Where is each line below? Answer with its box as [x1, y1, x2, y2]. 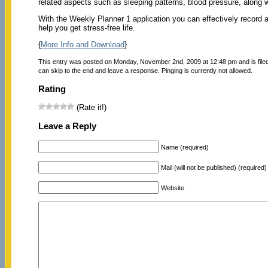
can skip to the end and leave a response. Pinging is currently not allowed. [38, 66, 252, 74]
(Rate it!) [74, 103, 106, 112]
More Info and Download [40, 39, 124, 49]
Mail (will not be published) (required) [160, 163, 267, 171]
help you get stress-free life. [38, 23, 135, 32]
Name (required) [160, 143, 209, 151]
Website [160, 184, 184, 191]
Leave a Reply [38, 121, 96, 132]
